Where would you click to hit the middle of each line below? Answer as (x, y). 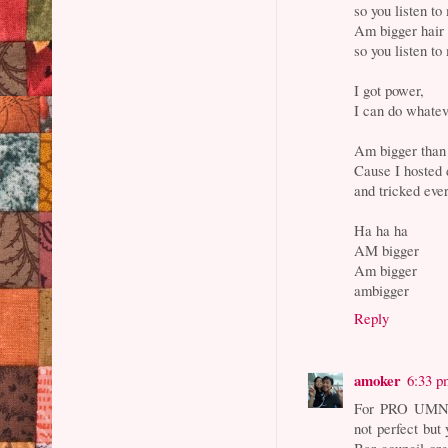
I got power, (389, 90)
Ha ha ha (381, 230)
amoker (378, 379)
